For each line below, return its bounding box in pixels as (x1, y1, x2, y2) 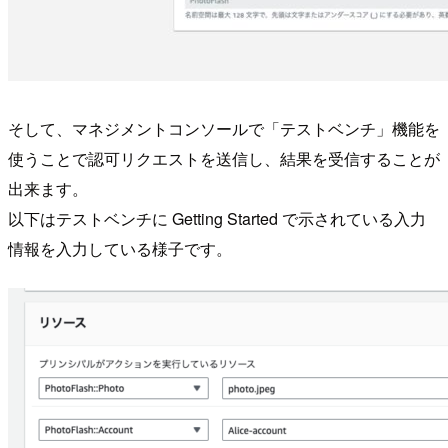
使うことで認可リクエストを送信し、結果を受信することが (8, 147, 440, 171)
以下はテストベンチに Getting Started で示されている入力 (8, 207, 426, 231)
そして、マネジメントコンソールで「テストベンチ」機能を (8, 117, 440, 141)
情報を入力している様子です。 (8, 237, 232, 261)
